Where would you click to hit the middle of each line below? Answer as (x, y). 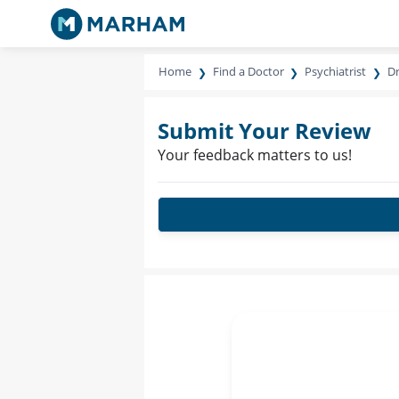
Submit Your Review (265, 130)
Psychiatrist (336, 71)
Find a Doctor (248, 71)
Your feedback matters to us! (255, 155)
